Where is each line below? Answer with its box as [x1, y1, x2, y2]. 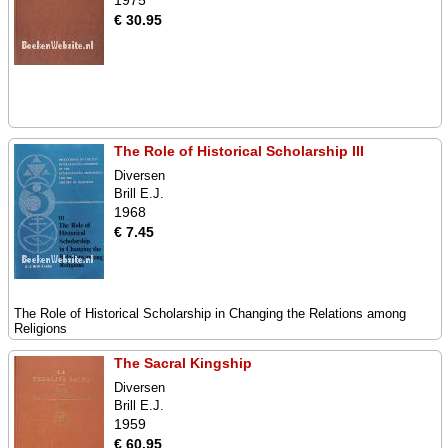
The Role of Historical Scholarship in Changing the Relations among [14, 306, 406, 321]
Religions [14, 321, 67, 336]
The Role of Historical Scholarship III [114, 143, 364, 159]
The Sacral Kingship [114, 355, 252, 371]
